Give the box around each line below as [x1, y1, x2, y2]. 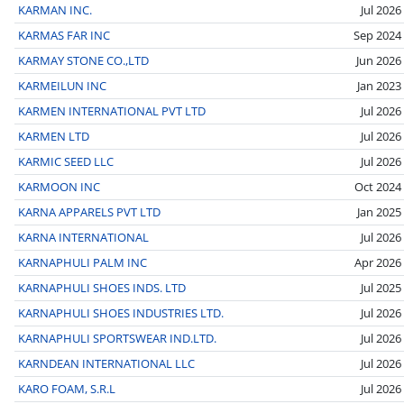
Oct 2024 [354, 178, 401, 195]
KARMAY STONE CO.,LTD [18, 51, 149, 69]
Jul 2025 [361, 279, 401, 296]
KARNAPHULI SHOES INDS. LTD [18, 279, 186, 296]
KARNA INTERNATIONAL [18, 228, 149, 245]
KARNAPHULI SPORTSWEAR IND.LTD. [18, 329, 216, 346]
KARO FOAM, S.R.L [18, 380, 115, 397]
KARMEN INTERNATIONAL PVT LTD [18, 102, 206, 119]
